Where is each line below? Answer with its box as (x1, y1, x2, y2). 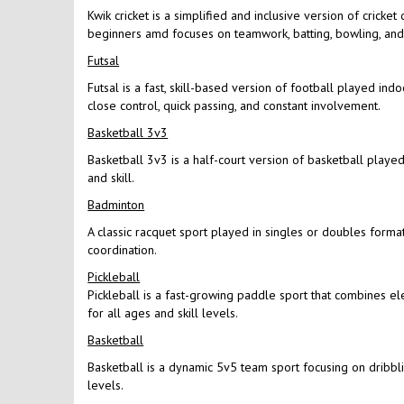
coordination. (87, 242, 158, 259)
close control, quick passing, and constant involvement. (87, 97, 384, 115)
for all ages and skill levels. (87, 305, 239, 322)
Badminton (87, 197, 145, 214)
